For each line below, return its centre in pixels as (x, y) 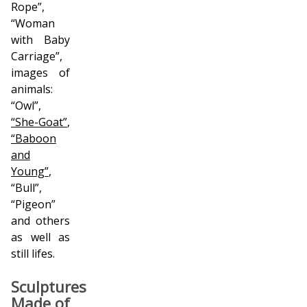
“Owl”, (26, 105)
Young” (30, 171)
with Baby (40, 39)
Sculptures (49, 286)
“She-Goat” (39, 122)
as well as (40, 237)
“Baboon (34, 138)
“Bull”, (26, 187)
